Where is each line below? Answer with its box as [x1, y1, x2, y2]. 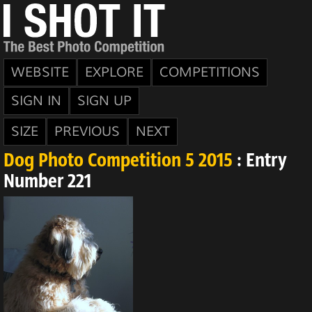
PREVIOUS [54, 123, 120, 140]
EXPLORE [85, 64, 143, 81]
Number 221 [3, 173, 91, 192]
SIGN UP [77, 93, 132, 109]
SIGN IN [11, 93, 61, 109]
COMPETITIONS [159, 64, 260, 81]
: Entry [233, 152, 287, 171]
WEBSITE [11, 64, 69, 81]
